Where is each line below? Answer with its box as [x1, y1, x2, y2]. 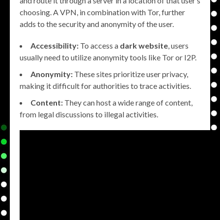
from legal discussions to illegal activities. [20, 110, 158, 119]
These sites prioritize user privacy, [73, 69, 188, 79]
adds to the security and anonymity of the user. [20, 19, 174, 29]
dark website [120, 41, 168, 51]
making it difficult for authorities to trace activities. [20, 81, 191, 91]
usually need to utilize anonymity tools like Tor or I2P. [20, 53, 196, 62]
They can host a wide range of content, [63, 98, 192, 108]
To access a [79, 41, 120, 51]
